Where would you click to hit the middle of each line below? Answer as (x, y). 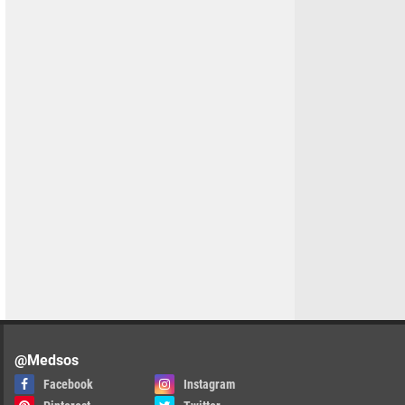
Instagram (209, 384)
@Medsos (47, 360)
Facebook (68, 384)
